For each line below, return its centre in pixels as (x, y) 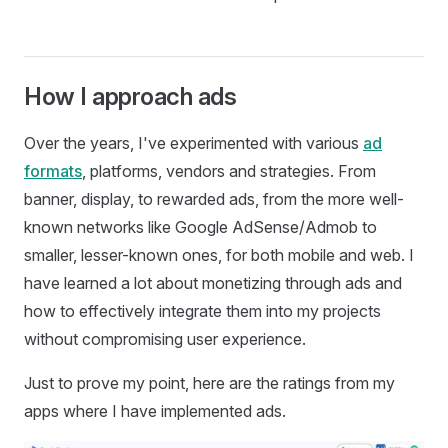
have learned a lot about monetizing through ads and (213, 282)
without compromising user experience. (165, 338)
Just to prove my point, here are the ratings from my (209, 382)
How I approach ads (130, 96)
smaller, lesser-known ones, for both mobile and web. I (219, 254)
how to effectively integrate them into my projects (202, 310)
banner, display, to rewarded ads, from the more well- (214, 198)
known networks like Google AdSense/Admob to (200, 226)
